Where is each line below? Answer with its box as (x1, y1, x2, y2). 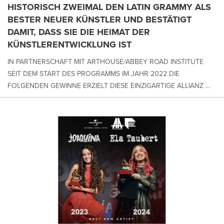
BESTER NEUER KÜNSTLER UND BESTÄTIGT (7, 12, 191, 26)
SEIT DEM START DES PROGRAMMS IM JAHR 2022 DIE (7, 68, 179, 79)
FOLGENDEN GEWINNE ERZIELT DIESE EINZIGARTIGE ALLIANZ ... (7, 80, 210, 91)
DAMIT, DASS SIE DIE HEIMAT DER (7, 25, 150, 38)
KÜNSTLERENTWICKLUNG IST (7, 37, 131, 51)
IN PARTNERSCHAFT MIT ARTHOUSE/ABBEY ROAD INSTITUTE (7, 56, 203, 67)
